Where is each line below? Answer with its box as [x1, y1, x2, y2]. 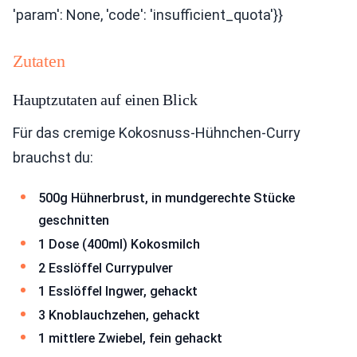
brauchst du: [13, 149, 93, 167]
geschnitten [38, 213, 109, 229]
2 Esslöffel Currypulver [38, 260, 173, 276]
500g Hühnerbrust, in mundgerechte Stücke [38, 190, 295, 206]
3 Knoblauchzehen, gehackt [38, 307, 200, 323]
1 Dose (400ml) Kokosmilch [38, 236, 200, 252]
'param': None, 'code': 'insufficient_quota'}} [13, 6, 283, 24]
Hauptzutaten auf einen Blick [13, 91, 198, 109]
